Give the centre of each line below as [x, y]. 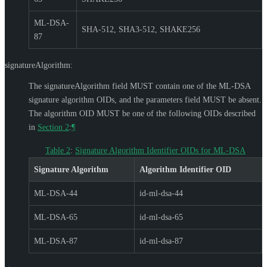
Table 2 [58, 150]
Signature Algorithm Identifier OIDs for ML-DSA [160, 150]
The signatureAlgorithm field [79, 86]
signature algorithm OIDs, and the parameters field [116, 100]
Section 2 [53, 127]
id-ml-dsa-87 [161, 241]
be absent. [244, 100]
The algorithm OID [63, 113]
